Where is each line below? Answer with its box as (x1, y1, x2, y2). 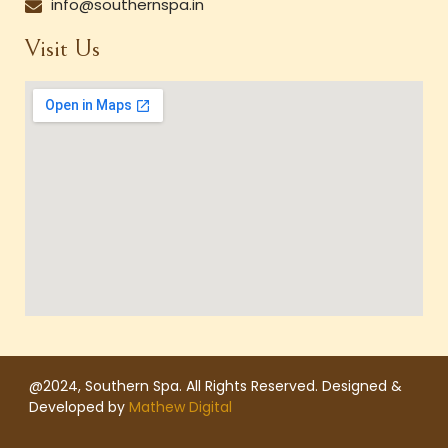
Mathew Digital (128, 396, 232, 417)
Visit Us (25, 33, 100, 63)
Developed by (28, 396, 129, 417)
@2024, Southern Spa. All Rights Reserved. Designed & (28, 375, 402, 396)
